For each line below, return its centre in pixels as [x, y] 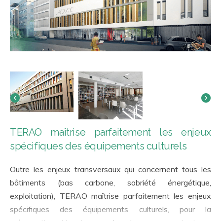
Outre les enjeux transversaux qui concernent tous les [110, 169]
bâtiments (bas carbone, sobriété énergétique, [110, 183]
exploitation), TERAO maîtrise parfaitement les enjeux [110, 196]
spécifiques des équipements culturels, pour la [110, 209]
